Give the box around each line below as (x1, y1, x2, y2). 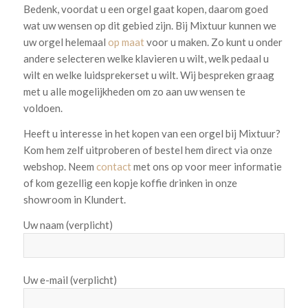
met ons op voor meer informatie (131, 159, 282, 173)
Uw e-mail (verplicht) (23, 273, 117, 286)
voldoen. (23, 102, 63, 115)
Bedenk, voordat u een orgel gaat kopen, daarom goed (23, 3, 268, 16)
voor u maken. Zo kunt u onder (144, 36, 283, 49)
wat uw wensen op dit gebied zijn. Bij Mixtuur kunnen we (23, 19, 276, 32)
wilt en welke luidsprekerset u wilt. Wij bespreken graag (23, 69, 274, 82)
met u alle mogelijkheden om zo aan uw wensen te (23, 85, 245, 98)
